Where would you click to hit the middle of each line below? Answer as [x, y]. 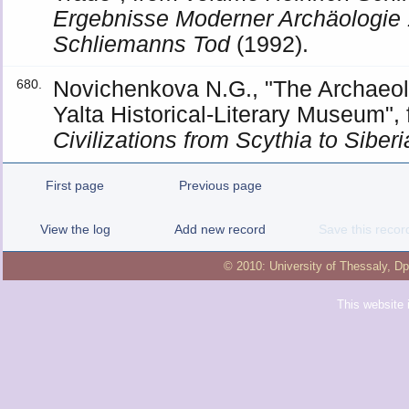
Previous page [220, 185]
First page [75, 185]
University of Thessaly [328, 266]
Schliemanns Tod [142, 44]
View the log [75, 229]
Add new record [220, 229]
